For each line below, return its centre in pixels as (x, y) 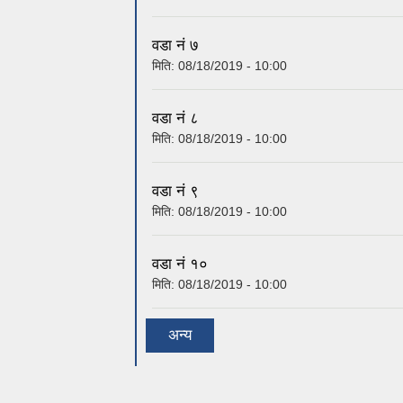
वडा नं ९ (175, 122)
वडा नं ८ (175, 49)
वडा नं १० (180, 195)
